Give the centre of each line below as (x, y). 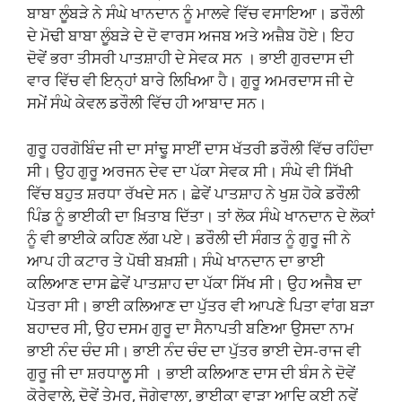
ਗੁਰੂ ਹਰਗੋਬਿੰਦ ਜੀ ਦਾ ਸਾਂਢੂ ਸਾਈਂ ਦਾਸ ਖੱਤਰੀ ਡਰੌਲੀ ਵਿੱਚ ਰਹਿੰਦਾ (200, 148)
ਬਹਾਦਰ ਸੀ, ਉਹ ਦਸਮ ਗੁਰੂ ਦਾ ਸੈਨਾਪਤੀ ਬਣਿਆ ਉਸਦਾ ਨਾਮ (190, 328)
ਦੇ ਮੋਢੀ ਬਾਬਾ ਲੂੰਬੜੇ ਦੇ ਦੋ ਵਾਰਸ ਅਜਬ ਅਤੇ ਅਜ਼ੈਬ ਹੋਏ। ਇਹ (190, 36)
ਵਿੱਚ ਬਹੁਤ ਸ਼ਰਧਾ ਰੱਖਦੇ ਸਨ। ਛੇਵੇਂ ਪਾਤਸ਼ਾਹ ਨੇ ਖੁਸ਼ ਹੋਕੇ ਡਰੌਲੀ (193, 193)
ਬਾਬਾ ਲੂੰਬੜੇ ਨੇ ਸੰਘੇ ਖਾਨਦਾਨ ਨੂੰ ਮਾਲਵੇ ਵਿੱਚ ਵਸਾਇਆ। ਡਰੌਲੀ (196, 13)
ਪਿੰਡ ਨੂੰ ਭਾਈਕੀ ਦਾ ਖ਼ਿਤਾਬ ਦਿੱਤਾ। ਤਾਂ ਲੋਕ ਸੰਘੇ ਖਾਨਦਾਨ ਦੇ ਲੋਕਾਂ (201, 215)
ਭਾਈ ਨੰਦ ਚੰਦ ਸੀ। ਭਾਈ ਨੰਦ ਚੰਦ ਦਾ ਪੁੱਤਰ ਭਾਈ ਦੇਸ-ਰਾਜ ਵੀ (194, 350)
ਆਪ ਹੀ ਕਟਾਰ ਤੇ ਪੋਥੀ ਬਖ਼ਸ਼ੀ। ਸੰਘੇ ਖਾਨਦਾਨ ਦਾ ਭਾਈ (176, 260)
